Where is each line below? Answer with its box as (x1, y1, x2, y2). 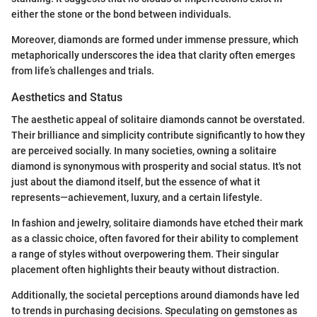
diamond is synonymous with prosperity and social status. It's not (11, 161, 301, 173)
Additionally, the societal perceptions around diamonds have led (11, 289, 299, 301)
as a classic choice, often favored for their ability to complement (11, 233, 299, 245)
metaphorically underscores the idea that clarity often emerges (11, 50, 295, 62)
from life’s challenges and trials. (11, 65, 154, 77)
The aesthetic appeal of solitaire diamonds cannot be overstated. (11, 114, 305, 126)
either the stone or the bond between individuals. (11, 8, 231, 21)
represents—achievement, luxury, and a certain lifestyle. (11, 192, 263, 204)
